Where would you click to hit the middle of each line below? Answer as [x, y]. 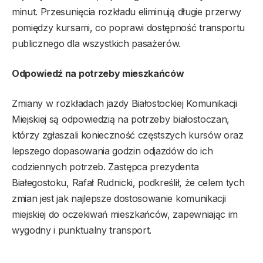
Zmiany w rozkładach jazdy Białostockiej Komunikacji [124, 103]
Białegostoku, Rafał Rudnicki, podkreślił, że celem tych [128, 182]
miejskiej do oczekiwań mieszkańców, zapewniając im [125, 214]
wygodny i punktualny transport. [82, 230]
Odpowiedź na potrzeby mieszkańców [98, 73]
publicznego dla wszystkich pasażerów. [97, 43]
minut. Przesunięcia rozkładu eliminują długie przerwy [127, 11]
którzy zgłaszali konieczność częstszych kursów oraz [128, 135]
